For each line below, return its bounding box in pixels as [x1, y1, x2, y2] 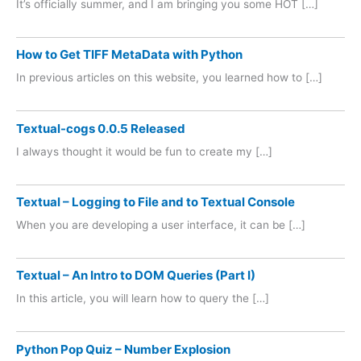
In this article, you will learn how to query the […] [16, 292, 269, 305]
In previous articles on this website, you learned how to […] [16, 71, 322, 85]
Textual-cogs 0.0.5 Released [16, 120, 185, 136]
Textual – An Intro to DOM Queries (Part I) [16, 268, 255, 284]
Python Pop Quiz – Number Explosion [16, 341, 230, 357]
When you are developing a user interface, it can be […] [16, 218, 305, 231]
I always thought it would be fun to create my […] [16, 144, 272, 158]
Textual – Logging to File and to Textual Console [16, 194, 295, 210]
